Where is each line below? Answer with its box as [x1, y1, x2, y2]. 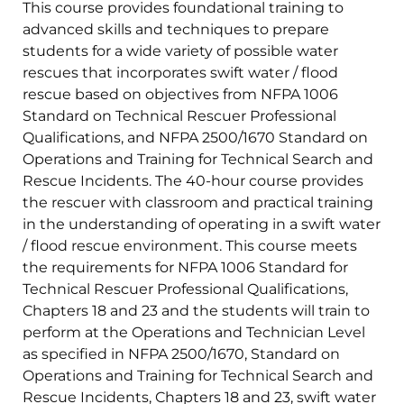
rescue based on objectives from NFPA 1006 [23, 86, 339, 104]
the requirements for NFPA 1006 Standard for [23, 259, 349, 277]
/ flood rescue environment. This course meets [23, 237, 358, 255]
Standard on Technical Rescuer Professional [23, 107, 337, 125]
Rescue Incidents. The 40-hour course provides [23, 172, 364, 190]
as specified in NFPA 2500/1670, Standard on [23, 345, 341, 363]
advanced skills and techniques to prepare [23, 21, 330, 39]
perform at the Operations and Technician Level [23, 324, 366, 342]
